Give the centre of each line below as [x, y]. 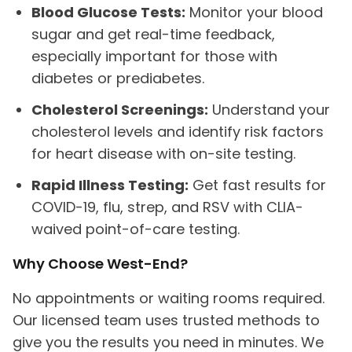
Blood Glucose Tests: [108, 12]
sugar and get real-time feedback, [153, 34]
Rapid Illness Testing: [110, 185]
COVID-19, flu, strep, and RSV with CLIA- [167, 207]
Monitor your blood [254, 12]
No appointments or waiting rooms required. [169, 298]
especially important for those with [154, 56]
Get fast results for [257, 185]
